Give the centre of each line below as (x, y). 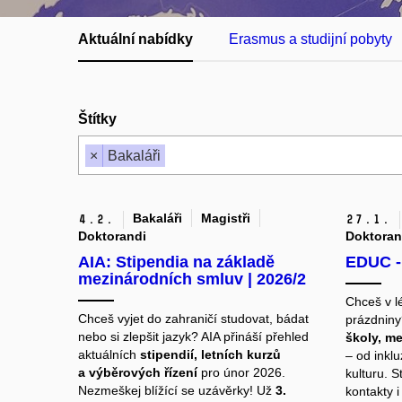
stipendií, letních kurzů (210, 355)
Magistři (226, 218)
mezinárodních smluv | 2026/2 (192, 280)
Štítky (97, 119)
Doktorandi (112, 236)
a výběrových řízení (138, 373)
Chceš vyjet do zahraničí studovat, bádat (193, 319)
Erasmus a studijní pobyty (310, 39)
